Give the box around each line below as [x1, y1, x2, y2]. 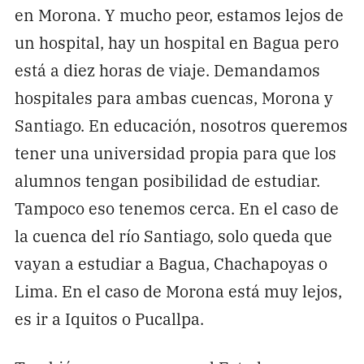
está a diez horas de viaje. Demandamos [14, 57, 320, 81]
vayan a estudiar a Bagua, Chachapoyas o [14, 250, 327, 275]
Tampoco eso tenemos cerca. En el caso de [14, 195, 339, 219]
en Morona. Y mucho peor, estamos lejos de [14, 2, 344, 26]
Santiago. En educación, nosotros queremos [14, 112, 348, 136]
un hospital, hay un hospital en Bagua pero [14, 29, 339, 54]
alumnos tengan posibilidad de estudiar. [14, 167, 320, 192]
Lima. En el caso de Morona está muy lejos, [14, 278, 342, 302]
